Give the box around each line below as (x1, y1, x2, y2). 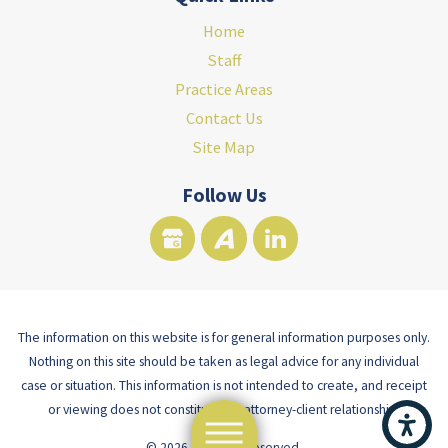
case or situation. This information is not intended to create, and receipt (21, 377, 427, 395)
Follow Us (181, 182, 267, 207)
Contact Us (185, 108, 263, 129)
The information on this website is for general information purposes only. (18, 329, 430, 347)
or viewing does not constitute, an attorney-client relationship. (48, 401, 400, 419)
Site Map (193, 137, 255, 158)
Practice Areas (175, 79, 273, 100)
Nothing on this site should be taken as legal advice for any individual (29, 353, 419, 371)
